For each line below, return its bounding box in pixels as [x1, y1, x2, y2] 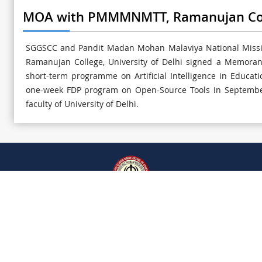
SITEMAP [182, 205, 216, 216]
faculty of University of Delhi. [25, 98, 139, 109]
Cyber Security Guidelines [69, 205, 171, 216]
